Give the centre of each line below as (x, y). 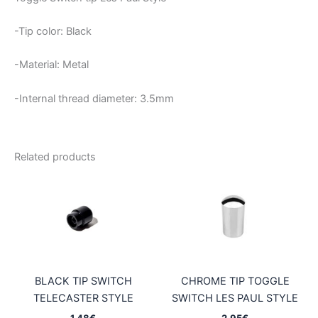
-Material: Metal (51, 65)
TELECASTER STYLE (83, 298)
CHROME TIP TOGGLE (235, 281)
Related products (55, 157)
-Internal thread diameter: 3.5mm (94, 98)
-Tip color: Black (53, 32)
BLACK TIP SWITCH (83, 281)
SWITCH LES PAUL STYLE (235, 298)
